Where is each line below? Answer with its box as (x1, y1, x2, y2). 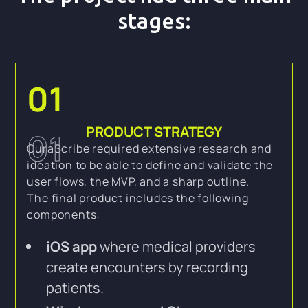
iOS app (46, 237, 98, 256)
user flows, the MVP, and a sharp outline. (27, 174, 250, 189)
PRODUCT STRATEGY (86, 122, 222, 141)
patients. (46, 278, 104, 297)
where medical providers (97, 237, 256, 256)
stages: (117, 8, 191, 33)
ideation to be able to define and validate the (27, 157, 274, 173)
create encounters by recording (46, 258, 249, 276)
